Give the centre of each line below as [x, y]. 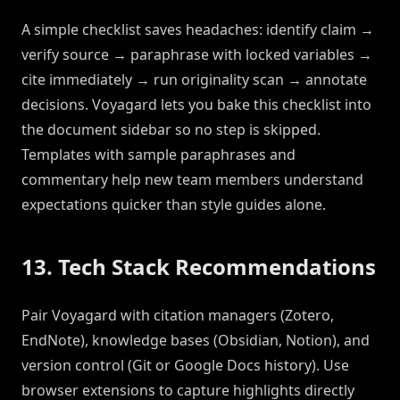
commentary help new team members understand [192, 180]
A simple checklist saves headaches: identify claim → [198, 30]
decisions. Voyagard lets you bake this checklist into [196, 105]
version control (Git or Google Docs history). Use [185, 366]
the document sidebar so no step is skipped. [171, 130]
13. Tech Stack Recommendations [199, 267]
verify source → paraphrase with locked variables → [197, 55]
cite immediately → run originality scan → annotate [194, 80]
